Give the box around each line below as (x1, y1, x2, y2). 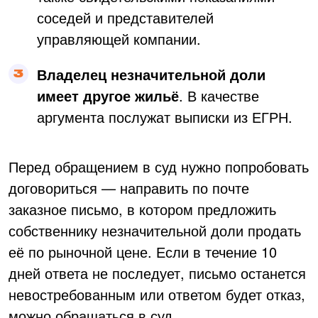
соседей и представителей (37, 6, 214, 28)
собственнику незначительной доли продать (9, 219, 301, 241)
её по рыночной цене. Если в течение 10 (9, 241, 277, 262)
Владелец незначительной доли (37, 63, 265, 84)
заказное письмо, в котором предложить (9, 198, 276, 219)
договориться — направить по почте (9, 177, 249, 198)
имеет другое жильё (37, 84, 179, 106)
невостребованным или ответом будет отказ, (9, 283, 305, 305)
